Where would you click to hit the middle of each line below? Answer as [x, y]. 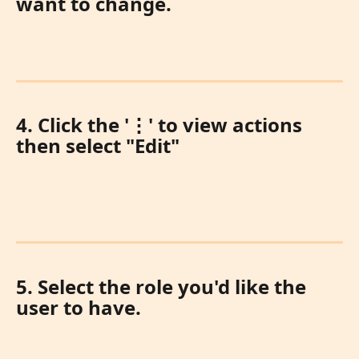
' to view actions [228, 125]
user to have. [79, 307]
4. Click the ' [73, 125]
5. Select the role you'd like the [163, 286]
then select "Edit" [98, 146]
